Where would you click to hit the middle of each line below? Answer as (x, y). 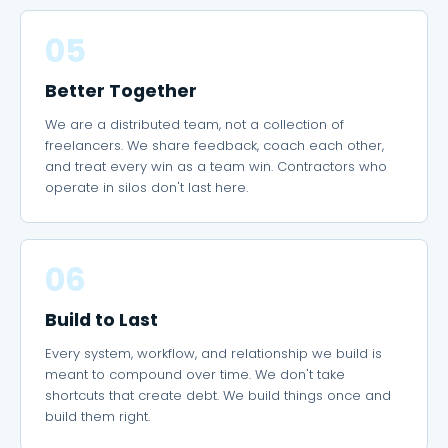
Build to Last (101, 320)
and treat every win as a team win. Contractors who (216, 166)
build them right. (97, 416)
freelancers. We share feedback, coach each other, (214, 145)
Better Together (121, 91)
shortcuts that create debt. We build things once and (218, 395)
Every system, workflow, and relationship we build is (213, 353)
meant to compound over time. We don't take (195, 374)
